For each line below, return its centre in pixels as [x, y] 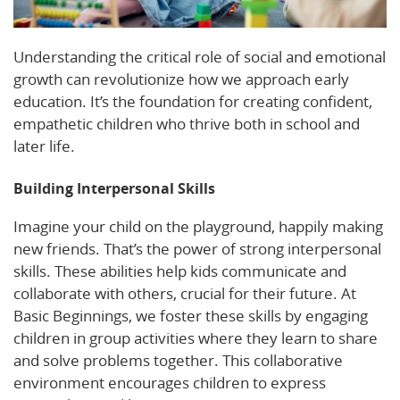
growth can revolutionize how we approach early [181, 79]
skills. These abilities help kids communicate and [180, 271]
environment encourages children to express [170, 383]
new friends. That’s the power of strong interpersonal [197, 249]
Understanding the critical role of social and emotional [200, 57]
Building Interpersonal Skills [114, 189]
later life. [44, 146]
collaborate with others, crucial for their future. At [185, 294]
